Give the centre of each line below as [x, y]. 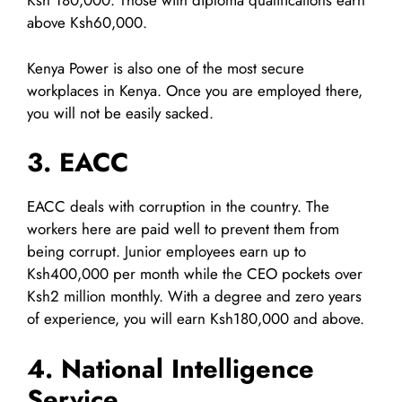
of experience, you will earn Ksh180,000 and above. [196, 319]
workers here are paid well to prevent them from [183, 229]
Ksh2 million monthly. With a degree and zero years [194, 297]
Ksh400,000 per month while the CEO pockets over [195, 274]
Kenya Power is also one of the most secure [166, 68]
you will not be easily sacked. [120, 113]
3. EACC [78, 163]
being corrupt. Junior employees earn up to [166, 252]
